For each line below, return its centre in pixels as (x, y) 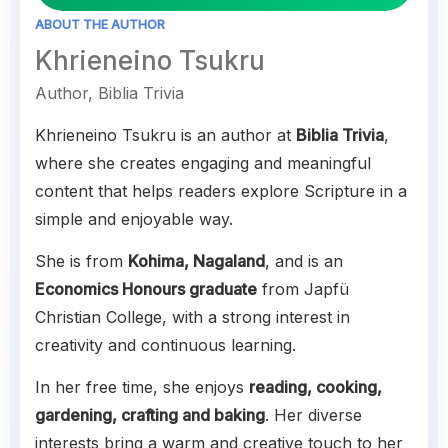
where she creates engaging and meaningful (203, 163)
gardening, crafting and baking (150, 415)
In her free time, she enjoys (142, 387)
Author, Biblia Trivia (109, 93)
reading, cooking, (315, 387)
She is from (81, 261)
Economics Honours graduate (146, 289)
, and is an (304, 261)
